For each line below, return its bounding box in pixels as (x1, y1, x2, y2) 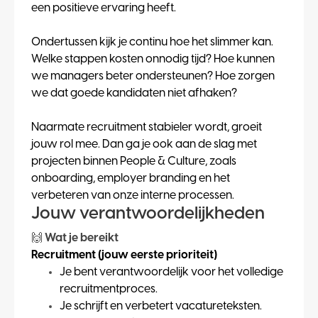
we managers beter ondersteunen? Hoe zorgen (31, 70, 275, 83)
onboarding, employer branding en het (31, 172, 230, 185)
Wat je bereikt (45, 232, 119, 245)
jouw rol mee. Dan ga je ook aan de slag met (31, 138, 257, 151)
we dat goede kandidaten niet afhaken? (31, 87, 237, 100)
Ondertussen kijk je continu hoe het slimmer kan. (31, 36, 273, 49)
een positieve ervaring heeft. (31, 2, 176, 15)
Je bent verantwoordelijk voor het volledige (60, 266, 283, 279)
